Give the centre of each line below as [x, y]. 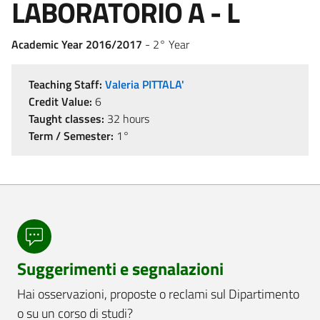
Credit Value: [60, 101]
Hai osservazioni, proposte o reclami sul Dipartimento [158, 293]
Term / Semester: [71, 135]
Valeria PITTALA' [145, 84]
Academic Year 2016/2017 [77, 44]
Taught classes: [66, 118]
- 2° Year [166, 44]
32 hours [127, 118]
